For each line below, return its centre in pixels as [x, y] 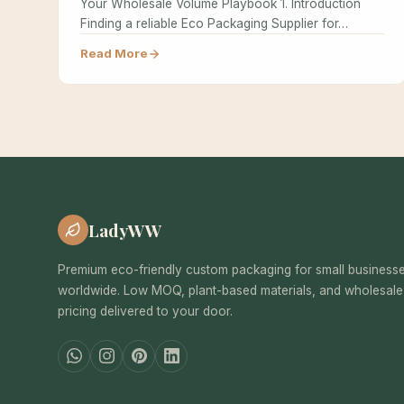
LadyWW [125, 230]
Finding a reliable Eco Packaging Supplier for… [214, 24]
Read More [114, 54]
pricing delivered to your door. [145, 312]
